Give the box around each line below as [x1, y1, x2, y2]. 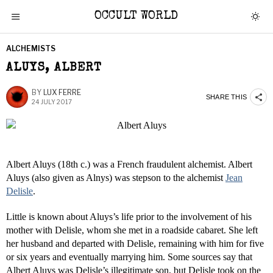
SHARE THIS [206, 93, 247, 101]
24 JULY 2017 [32, 98, 72, 105]
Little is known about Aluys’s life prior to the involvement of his [6, 211, 252, 222]
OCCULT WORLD [94, 10, 179, 23]
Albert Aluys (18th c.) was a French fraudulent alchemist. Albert [6, 159, 252, 169]
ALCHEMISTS [6, 44, 55, 53]
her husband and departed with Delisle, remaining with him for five [6, 238, 264, 249]
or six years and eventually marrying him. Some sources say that [6, 252, 252, 262]
